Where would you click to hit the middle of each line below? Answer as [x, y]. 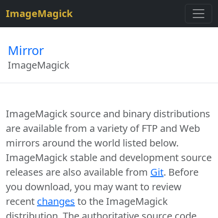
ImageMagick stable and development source [109, 157]
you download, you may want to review [94, 187]
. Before [181, 172]
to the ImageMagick [121, 201]
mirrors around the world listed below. [92, 143]
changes [56, 201]
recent [21, 201]
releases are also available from [78, 172]
